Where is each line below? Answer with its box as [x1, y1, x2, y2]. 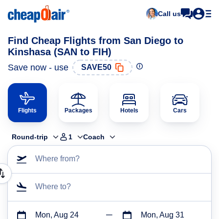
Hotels [120, 107, 138, 114]
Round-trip [12, 133, 48, 141]
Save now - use [8, 62, 68, 72]
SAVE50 [81, 63, 111, 71]
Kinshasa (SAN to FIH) [8, 46, 111, 57]
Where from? [35, 154, 80, 163]
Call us [158, 10, 181, 18]
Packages [64, 107, 92, 114]
